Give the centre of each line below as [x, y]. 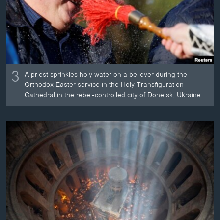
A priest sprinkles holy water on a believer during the [106, 75]
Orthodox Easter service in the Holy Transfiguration [104, 85]
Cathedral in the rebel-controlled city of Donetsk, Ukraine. [114, 95]
